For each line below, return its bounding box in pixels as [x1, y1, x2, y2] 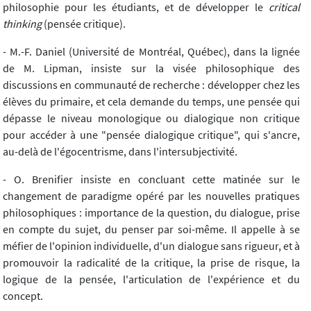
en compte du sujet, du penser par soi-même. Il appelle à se [3, 221, 300, 236]
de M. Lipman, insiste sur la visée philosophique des [3, 60, 300, 75]
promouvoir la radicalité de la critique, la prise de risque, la [3, 255, 300, 269]
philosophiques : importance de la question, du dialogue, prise [3, 205, 300, 219]
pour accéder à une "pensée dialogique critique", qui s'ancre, [3, 127, 300, 142]
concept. [3, 288, 43, 303]
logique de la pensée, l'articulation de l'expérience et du [3, 271, 300, 286]
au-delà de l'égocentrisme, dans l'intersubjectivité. [3, 144, 237, 158]
